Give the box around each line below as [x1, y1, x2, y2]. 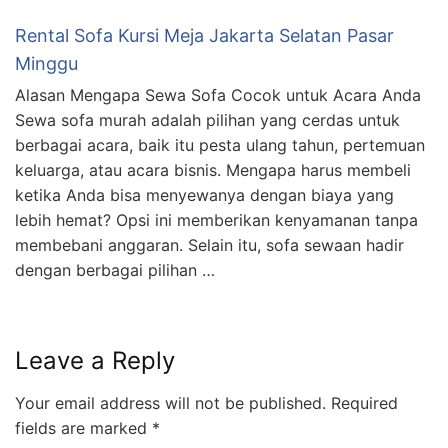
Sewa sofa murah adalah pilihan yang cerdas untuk [15, 110, 400, 131]
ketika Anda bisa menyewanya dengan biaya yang [15, 185, 394, 206]
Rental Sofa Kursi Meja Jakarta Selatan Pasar [15, 25, 394, 47]
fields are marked [15, 418, 152, 439]
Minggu [15, 53, 78, 75]
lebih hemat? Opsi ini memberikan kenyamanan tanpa [15, 210, 418, 231]
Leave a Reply [15, 346, 175, 376]
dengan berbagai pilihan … [15, 260, 215, 281]
